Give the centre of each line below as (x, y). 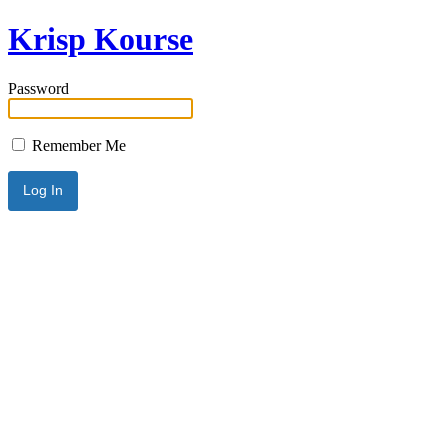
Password (38, 88)
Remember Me (77, 145)
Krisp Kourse (100, 39)
